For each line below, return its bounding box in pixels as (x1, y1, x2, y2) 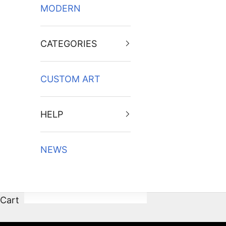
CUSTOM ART (40, 73, 100, 84)
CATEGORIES (40, 38, 97, 49)
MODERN (40, 3, 81, 14)
